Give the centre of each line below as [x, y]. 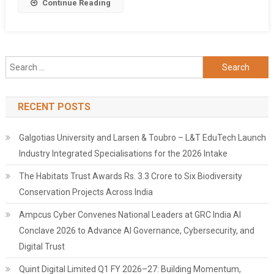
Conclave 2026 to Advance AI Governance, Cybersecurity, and [136, 231]
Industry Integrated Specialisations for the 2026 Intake [123, 154]
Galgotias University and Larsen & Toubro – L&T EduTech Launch [142, 138]
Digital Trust [42, 246]
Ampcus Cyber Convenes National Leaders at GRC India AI [130, 215]
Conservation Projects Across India [86, 192]
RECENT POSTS [54, 107]
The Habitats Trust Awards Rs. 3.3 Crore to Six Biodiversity [130, 176]
